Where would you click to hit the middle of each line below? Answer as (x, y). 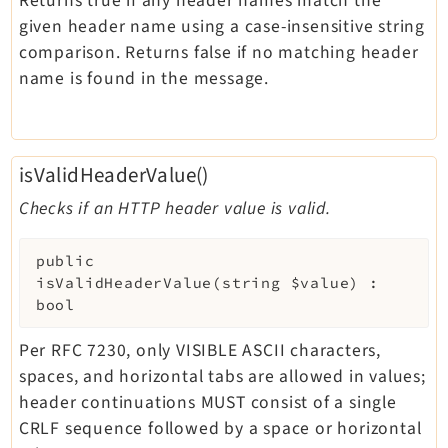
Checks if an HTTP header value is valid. (174, 209)
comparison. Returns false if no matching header (218, 53)
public (65, 260)
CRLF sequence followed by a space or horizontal (220, 429)
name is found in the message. (143, 79)
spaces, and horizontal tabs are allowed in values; (222, 377)
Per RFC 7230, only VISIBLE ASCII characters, (199, 351)
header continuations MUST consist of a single (207, 403)
